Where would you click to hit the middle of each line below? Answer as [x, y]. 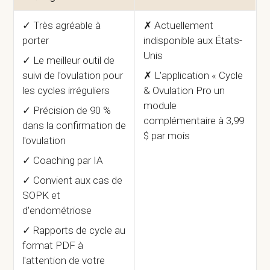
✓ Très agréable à [62, 26]
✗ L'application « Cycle [193, 76]
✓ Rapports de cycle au [74, 231]
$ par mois [167, 136]
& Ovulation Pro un [184, 91]
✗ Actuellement [179, 26]
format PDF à [53, 246]
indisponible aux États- [193, 41]
